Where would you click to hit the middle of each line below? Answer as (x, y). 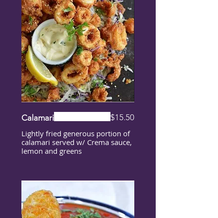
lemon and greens (52, 151)
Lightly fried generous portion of (76, 133)
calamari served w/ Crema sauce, (77, 142)
